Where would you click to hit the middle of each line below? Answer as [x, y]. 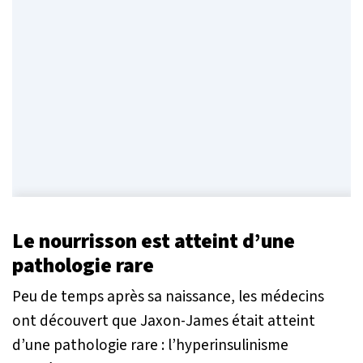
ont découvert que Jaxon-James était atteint [164, 320]
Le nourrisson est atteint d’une [154, 241]
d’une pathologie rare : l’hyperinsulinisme [150, 345]
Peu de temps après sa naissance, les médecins [168, 296]
